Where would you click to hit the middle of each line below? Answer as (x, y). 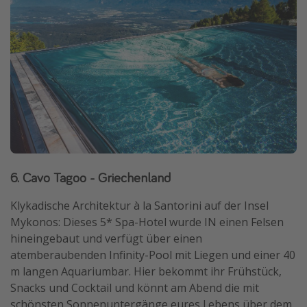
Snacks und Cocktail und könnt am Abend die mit (135, 287)
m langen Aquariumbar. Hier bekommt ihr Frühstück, (146, 271)
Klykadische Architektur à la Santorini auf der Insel (139, 205)
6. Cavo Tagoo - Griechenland (90, 177)
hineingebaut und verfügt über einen (106, 238)
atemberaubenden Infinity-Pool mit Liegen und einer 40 (153, 255)
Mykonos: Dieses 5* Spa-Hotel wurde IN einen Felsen (147, 222)
